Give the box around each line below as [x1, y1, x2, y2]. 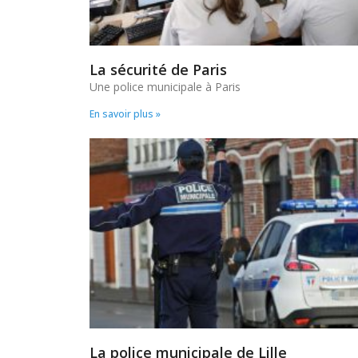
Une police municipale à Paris [89, 79, 241, 95]
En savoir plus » [89, 107, 161, 121]
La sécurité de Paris [89, 60, 227, 80]
